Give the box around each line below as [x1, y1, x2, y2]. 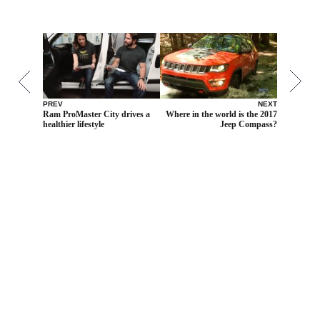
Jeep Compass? [220, 119, 277, 129]
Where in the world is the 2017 [166, 109, 277, 119]
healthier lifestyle [43, 119, 104, 129]
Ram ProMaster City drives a [43, 109, 150, 119]
